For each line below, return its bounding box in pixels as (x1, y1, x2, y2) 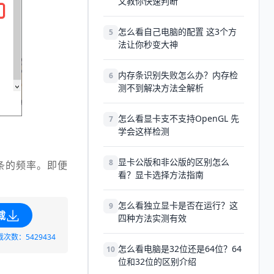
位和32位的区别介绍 (118, 256, 196, 267)
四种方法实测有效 (118, 212, 187, 224)
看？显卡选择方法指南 (118, 169, 204, 180)
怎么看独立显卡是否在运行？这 (118, 199, 238, 211)
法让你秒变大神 (118, 39, 178, 50)
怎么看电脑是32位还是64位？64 (118, 243, 242, 254)
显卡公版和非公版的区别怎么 (118, 156, 229, 168)
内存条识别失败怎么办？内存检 (118, 69, 238, 81)
